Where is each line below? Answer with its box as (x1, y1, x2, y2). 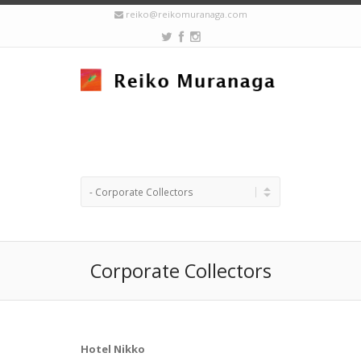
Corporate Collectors (89, 258, 272, 284)
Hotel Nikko (81, 342, 145, 356)
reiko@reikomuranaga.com (125, 8, 247, 20)
